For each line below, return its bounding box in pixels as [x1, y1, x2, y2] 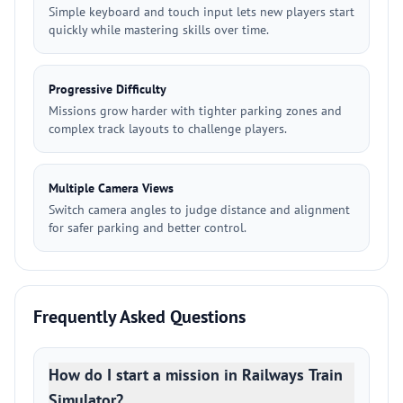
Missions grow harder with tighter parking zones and [49, 103, 342, 119]
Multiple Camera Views [49, 180, 174, 196]
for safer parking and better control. [49, 219, 246, 236]
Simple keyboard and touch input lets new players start [49, 4, 354, 20]
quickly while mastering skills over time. [49, 22, 269, 38]
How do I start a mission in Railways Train [49, 364, 343, 385]
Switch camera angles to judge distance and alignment [49, 201, 350, 218]
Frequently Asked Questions [33, 305, 246, 328]
